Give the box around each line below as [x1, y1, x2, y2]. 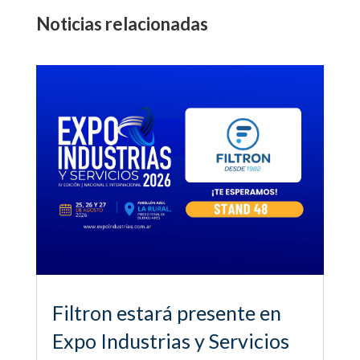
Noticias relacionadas [35, 12, 208, 35]
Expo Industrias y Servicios [51, 328, 289, 353]
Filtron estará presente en [51, 300, 281, 325]
